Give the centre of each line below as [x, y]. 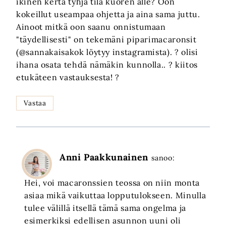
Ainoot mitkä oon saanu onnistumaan [91, 27]
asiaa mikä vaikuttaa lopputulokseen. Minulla [115, 195]
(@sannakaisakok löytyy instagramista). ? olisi [107, 52]
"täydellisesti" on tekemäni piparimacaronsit [106, 40]
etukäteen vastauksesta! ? [68, 77]
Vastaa [35, 103]
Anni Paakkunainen [104, 157]
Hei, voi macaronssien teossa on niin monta [112, 182]
